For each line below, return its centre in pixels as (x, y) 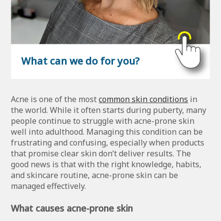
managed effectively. (49, 186)
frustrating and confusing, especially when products (108, 142)
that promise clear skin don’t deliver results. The (101, 153)
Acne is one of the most (55, 99)
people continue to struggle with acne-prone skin (103, 121)
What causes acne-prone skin (72, 208)
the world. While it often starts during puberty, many (109, 110)
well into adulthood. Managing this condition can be (107, 131)
